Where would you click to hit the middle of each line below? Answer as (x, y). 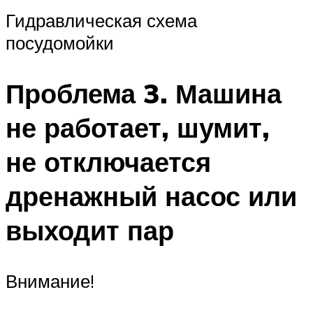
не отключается (108, 162)
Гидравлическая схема (101, 21)
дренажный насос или (151, 196)
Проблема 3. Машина (144, 94)
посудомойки (60, 43)
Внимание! (50, 281)
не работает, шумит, (138, 128)
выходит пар (90, 231)
